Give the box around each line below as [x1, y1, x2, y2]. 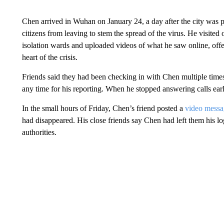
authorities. [21, 127, 56, 136]
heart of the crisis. [21, 52, 77, 61]
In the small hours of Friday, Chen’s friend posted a [21, 103, 185, 112]
